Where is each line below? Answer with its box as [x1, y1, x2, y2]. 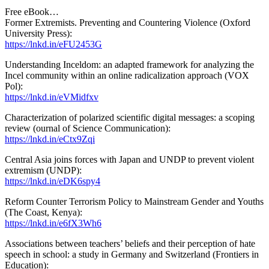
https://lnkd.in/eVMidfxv [5, 91, 98, 102]
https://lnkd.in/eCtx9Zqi [5, 133, 95, 144]
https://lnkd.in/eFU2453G [5, 38, 102, 49]
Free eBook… [5, 6, 59, 17]
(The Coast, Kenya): [5, 207, 82, 217]
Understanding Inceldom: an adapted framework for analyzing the [5, 59, 254, 70]
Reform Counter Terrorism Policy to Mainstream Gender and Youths [5, 196, 264, 207]
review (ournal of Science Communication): [5, 122, 171, 133]
